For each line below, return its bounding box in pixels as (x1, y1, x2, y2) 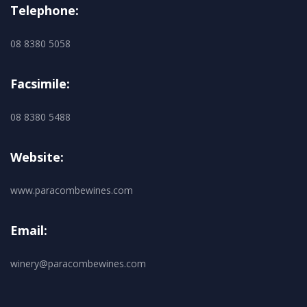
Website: (10, 148, 64, 165)
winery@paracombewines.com (10, 256, 146, 270)
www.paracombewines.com (10, 183, 133, 197)
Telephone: (10, 1, 79, 19)
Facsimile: (10, 75, 70, 92)
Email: (10, 221, 47, 238)
